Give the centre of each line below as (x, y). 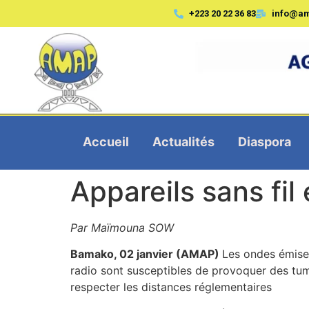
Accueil (106, 141)
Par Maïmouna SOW (122, 227)
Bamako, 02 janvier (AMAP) (146, 254)
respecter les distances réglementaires (171, 287)
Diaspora (264, 141)
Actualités (183, 141)
